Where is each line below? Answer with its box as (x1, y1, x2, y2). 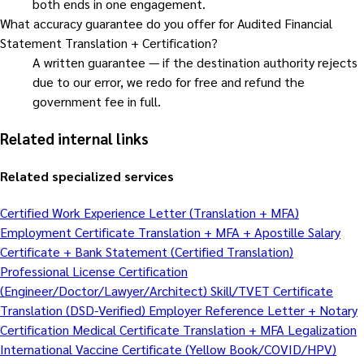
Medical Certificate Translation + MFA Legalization (72, 321, 357, 339)
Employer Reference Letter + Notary (149, 301, 357, 319)
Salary (308, 223, 340, 241)
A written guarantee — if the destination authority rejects (32, 53, 357, 71)
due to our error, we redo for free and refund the (32, 72, 305, 90)
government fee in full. (32, 92, 161, 110)
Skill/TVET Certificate (210, 282, 333, 300)
